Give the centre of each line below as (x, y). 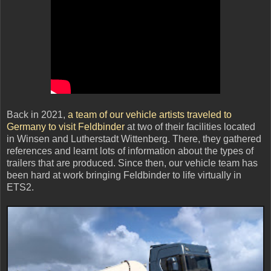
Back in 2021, (37, 115)
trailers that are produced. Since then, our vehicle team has (132, 163)
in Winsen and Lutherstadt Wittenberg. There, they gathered (134, 139)
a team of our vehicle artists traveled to (150, 115)
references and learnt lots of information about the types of (130, 151)
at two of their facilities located (190, 127)
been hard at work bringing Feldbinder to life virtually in (124, 175)
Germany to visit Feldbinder (66, 127)
